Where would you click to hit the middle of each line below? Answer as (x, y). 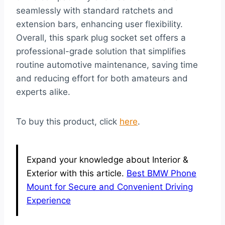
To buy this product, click (68, 121)
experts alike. (43, 92)
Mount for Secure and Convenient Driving (110, 187)
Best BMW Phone (161, 173)
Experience (49, 200)
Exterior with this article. (77, 173)
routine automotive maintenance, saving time (107, 65)
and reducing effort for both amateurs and (102, 78)
